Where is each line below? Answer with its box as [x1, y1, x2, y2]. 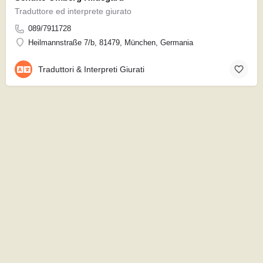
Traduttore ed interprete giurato [15, 6, 131, 16]
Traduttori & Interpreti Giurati [38, 65, 144, 75]
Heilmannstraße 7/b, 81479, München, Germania [28, 38, 193, 47]
